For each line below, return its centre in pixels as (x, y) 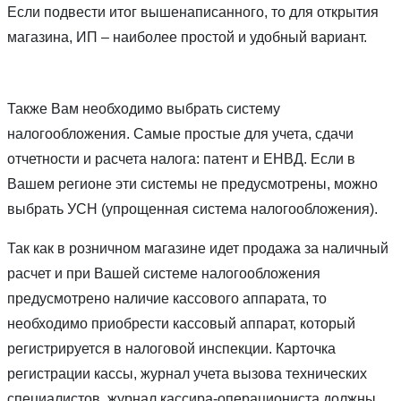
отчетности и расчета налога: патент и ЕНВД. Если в (181, 158)
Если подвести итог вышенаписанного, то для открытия (193, 12)
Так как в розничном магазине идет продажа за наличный (198, 248)
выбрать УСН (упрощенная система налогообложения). (192, 209)
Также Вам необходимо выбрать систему (144, 108)
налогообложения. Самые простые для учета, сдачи (180, 133)
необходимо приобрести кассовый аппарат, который (181, 323)
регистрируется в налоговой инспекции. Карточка (171, 348)
